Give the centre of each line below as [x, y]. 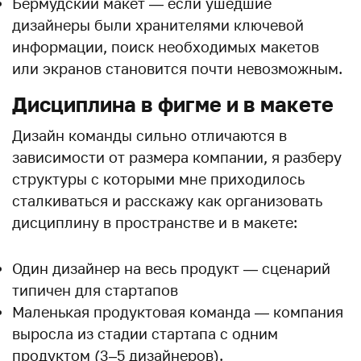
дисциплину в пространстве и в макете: [155, 222]
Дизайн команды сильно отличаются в [149, 135]
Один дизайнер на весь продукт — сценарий [171, 268]
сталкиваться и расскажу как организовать [167, 200]
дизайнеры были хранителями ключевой [158, 25]
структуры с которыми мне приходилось [158, 178]
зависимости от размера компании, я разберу [177, 157]
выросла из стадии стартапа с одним [145, 333]
